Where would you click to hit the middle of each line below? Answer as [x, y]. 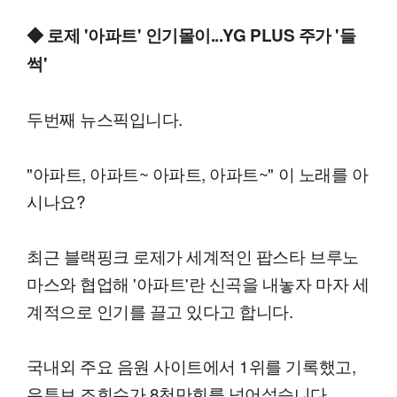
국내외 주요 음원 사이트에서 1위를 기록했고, [191, 366]
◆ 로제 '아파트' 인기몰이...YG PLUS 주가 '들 [191, 35]
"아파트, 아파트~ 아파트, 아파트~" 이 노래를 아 [198, 174]
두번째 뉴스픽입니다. [105, 119]
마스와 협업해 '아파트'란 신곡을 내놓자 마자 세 [198, 284]
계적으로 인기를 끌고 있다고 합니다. [160, 311]
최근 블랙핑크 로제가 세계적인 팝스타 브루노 [193, 256]
